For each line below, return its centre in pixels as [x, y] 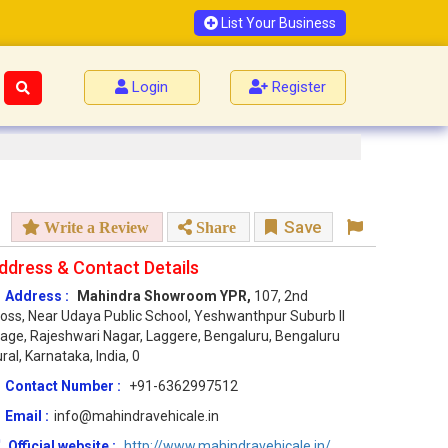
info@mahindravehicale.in [136, 416]
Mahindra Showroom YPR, [165, 296]
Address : [37, 296]
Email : [27, 416]
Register [299, 87]
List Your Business [277, 23]
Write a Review [94, 227]
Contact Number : [64, 386]
